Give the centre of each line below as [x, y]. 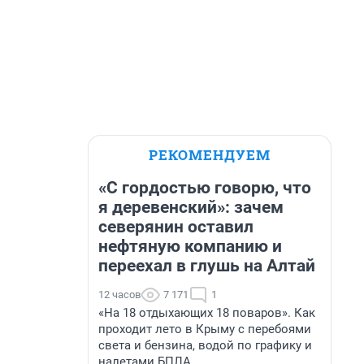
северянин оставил [176, 227]
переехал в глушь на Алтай [207, 266]
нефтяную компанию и [190, 246]
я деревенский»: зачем [191, 207]
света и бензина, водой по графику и [205, 345]
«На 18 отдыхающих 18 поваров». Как [207, 313]
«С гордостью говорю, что [205, 188]
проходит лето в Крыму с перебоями [205, 329]
